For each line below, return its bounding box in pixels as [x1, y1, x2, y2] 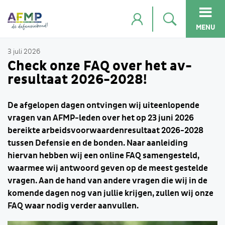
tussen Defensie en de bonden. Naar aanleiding [8, 139, 188, 148]
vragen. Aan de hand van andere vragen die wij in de [8, 176, 207, 185]
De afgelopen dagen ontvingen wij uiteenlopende [8, 101, 199, 110]
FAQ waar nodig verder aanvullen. [8, 201, 139, 210]
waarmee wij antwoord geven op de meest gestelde [8, 164, 208, 173]
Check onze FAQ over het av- [8, 59, 192, 73]
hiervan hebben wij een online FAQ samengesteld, [8, 151, 199, 160]
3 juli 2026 [8, 48, 40, 55]
